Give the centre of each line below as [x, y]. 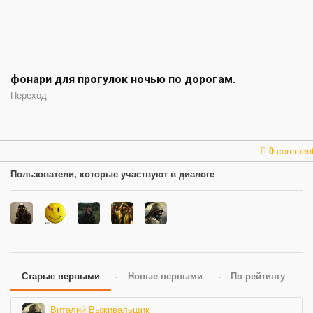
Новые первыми [165, 277]
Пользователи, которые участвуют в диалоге [112, 175]
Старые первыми [61, 277]
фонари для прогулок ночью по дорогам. [123, 80]
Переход [29, 96]
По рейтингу [258, 277]
